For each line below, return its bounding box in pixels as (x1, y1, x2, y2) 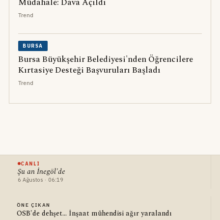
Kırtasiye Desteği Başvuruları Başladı (18, 63, 161, 77)
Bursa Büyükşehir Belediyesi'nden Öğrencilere (18, 53, 193, 66)
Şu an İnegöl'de (17, 165, 65, 177)
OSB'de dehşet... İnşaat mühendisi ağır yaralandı (16, 208, 172, 219)
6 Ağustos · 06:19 (17, 176, 64, 183)
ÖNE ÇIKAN (16, 201, 51, 208)
